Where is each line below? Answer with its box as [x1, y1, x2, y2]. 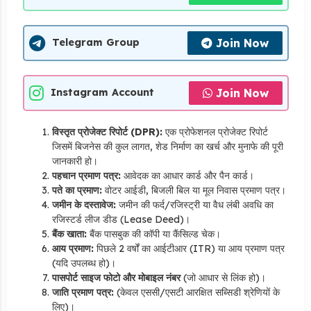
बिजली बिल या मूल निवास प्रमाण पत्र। [148, 183, 286, 196]
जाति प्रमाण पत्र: [51, 285, 114, 299]
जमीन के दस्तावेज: [51, 198, 116, 211]
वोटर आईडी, [101, 183, 149, 196]
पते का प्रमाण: [51, 183, 102, 196]
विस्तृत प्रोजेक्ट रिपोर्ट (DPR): [51, 125, 162, 138]
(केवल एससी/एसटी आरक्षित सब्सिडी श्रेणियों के [113, 285, 280, 299]
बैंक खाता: [51, 227, 87, 240]
